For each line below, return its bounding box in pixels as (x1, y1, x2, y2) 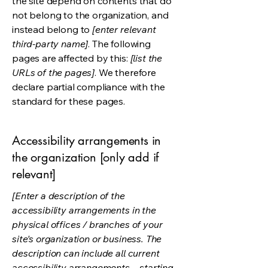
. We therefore (95, 66, 156, 78)
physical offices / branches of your (12, 218, 163, 230)
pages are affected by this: (12, 52, 130, 64)
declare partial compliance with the (12, 81, 165, 93)
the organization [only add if (12, 150, 159, 165)
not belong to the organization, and (12, 9, 169, 21)
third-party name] (12, 38, 89, 50)
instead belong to (12, 23, 93, 35)
